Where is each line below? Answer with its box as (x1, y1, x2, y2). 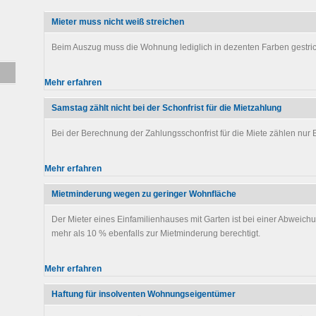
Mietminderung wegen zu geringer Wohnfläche (51, 189, 236, 199)
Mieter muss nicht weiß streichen (51, 17, 184, 27)
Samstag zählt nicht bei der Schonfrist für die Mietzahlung (51, 103, 281, 113)
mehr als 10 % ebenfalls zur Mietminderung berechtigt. (51, 229, 260, 238)
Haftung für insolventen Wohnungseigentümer (51, 289, 236, 299)
